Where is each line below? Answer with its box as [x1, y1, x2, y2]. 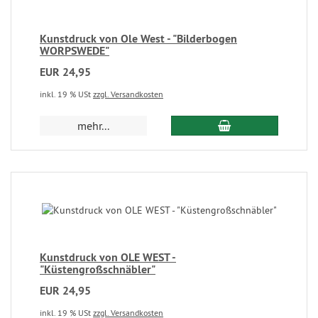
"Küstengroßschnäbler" [40, 262, 155, 277]
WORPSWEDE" [40, 43, 109, 58]
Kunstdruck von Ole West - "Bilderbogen [40, 31, 237, 46]
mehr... [77, 119, 110, 133]
